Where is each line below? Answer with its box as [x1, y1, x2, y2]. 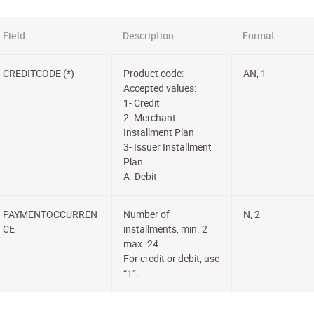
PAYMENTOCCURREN [3, 207, 98, 221]
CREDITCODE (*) [3, 67, 75, 80]
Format [243, 29, 275, 42]
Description [123, 29, 175, 42]
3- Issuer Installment [123, 140, 212, 153]
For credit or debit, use [123, 252, 220, 265]
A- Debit [123, 170, 158, 183]
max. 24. [123, 237, 162, 250]
